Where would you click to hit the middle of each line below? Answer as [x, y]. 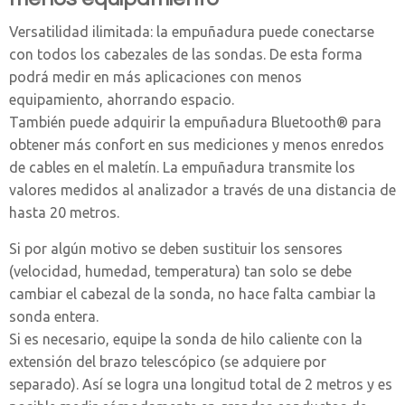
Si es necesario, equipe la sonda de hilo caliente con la [186, 339]
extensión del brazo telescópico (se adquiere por [168, 362]
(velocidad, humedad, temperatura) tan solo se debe [180, 272]
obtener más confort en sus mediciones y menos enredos [197, 145]
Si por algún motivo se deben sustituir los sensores [176, 249]
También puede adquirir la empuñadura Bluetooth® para [195, 122]
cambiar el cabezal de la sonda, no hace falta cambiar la [193, 294]
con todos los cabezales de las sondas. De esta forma [186, 55]
